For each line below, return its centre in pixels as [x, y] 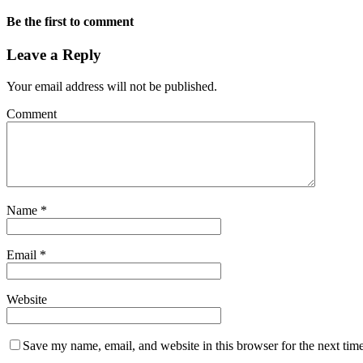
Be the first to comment [70, 21]
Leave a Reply [54, 54]
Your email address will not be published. [112, 86]
